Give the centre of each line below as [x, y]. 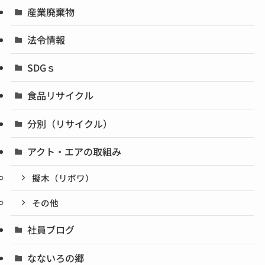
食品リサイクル [61, 96]
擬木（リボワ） [63, 177]
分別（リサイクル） [70, 123]
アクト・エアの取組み [75, 151]
